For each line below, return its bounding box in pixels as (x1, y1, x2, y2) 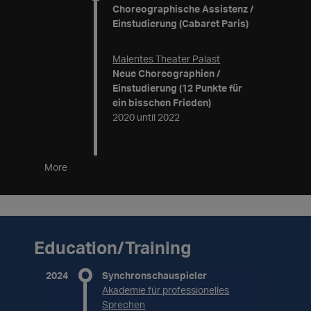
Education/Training (34, 237, 192, 259)
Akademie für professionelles (102, 284, 230, 296)
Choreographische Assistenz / (112, 3, 254, 15)
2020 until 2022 (112, 111, 180, 124)
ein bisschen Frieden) (112, 96, 212, 109)
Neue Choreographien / (112, 67, 221, 80)
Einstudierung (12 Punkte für (112, 82, 243, 94)
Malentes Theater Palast (112, 53, 221, 65)
